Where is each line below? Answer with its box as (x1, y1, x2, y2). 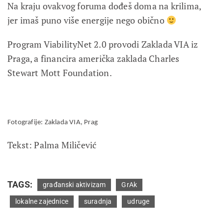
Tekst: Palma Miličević (7, 138, 97, 151)
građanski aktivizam (43, 180, 106, 189)
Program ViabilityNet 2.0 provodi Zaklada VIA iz (7, 38, 198, 50)
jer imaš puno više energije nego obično (7, 14, 167, 26)
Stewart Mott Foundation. (7, 66, 112, 79)
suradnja (83, 197, 112, 205)
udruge (127, 197, 150, 205)
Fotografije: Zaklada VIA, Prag (7, 118, 98, 126)
